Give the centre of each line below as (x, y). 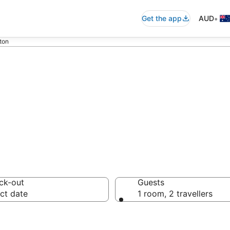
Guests (151, 182)
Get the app (162, 18)
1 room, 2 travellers (175, 194)
